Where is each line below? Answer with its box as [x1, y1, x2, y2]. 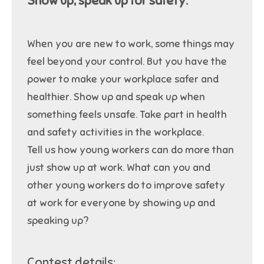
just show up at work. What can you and [27, 161, 211, 174]
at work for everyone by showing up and [27, 196, 216, 209]
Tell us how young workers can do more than [27, 143, 235, 156]
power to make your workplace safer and [27, 72, 219, 85]
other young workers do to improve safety [27, 179, 226, 192]
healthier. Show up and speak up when [27, 90, 206, 103]
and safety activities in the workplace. [27, 126, 204, 138]
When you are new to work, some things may [27, 37, 235, 50]
